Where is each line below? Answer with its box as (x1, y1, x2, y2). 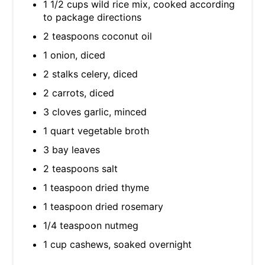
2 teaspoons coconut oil (43, 30, 152, 42)
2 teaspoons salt (43, 162, 118, 174)
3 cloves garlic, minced (43, 105, 147, 118)
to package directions (43, 11, 141, 23)
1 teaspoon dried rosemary (43, 200, 163, 212)
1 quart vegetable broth (43, 124, 149, 137)
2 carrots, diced (43, 86, 114, 99)
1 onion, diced (43, 49, 105, 61)
